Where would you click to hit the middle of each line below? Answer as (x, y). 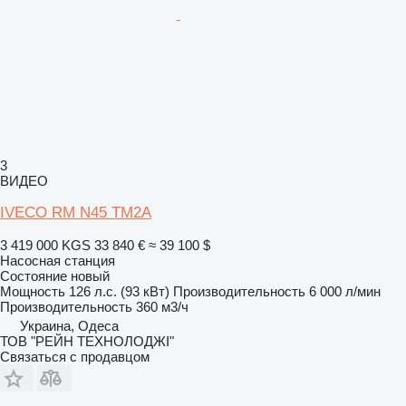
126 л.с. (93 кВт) (119, 291)
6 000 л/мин (345, 291)
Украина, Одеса (69, 325)
